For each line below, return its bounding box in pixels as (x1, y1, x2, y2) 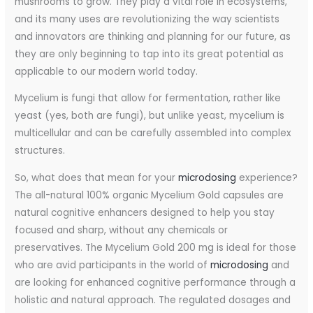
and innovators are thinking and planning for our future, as (15, 29, 291, 43)
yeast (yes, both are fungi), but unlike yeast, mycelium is (15, 109, 285, 123)
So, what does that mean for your (15, 170, 179, 184)
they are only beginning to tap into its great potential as (15, 47, 284, 61)
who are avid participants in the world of (15, 258, 211, 272)
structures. (15, 144, 66, 158)
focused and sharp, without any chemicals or (15, 223, 228, 237)
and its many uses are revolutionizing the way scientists (15, 12, 280, 26)
